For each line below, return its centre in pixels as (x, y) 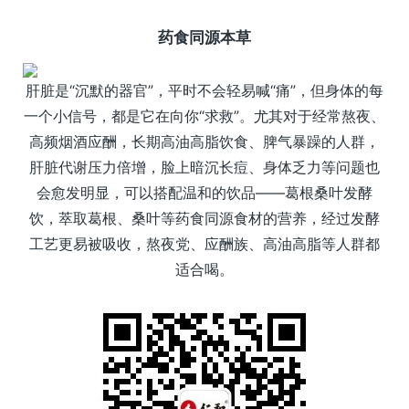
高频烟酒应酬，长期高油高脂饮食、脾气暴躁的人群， (204, 141)
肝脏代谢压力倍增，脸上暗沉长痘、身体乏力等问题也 (204, 167)
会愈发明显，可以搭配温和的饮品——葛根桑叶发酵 (204, 192)
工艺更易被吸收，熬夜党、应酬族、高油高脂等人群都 (204, 243)
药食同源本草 (204, 37)
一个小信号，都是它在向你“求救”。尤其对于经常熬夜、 (204, 115)
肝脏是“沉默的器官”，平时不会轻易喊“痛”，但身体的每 (204, 90)
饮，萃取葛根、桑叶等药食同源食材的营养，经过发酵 (204, 218)
